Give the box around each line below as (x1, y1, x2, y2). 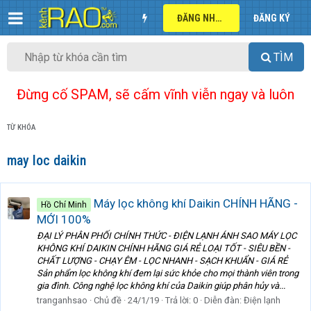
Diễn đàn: (204, 295, 244, 306)
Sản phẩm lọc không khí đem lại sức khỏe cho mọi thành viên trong (37, 268, 299, 279)
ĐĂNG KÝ (253, 12, 290, 24)
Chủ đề (94, 295, 121, 306)
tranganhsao (37, 295, 87, 306)
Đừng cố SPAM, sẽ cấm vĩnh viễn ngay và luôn (17, 86, 294, 103)
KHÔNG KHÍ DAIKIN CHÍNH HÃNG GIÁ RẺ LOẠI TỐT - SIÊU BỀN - (37, 243, 290, 254)
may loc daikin (7, 152, 86, 169)
